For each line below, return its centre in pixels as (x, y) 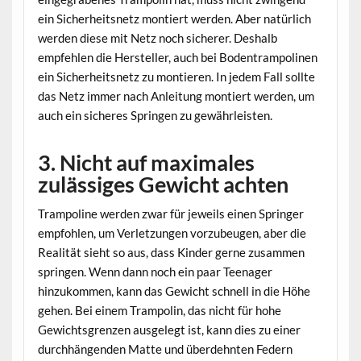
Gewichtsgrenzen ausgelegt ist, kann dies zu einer (169, 330)
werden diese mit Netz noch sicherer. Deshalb (157, 38)
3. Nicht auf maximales (146, 162)
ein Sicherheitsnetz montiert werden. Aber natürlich (174, 19)
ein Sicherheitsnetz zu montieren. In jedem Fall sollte (176, 77)
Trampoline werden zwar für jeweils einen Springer (170, 214)
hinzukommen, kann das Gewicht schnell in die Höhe (174, 291)
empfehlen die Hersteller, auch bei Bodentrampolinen (177, 58)
